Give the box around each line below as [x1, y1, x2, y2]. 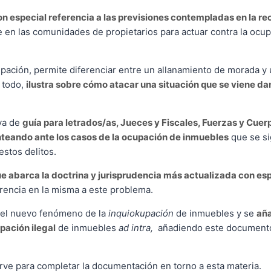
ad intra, [119, 221, 155, 233]
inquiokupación [108, 207, 174, 219]
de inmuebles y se [174, 207, 256, 219]
